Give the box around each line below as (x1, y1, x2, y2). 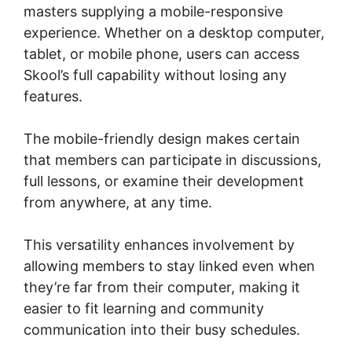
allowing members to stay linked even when (24, 257, 315, 274)
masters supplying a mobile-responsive (24, 2, 283, 20)
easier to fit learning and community (24, 299, 264, 317)
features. (24, 87, 82, 104)
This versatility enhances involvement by (24, 236, 295, 253)
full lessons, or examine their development (24, 172, 304, 189)
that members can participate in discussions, (24, 151, 321, 168)
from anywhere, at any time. (24, 193, 212, 211)
